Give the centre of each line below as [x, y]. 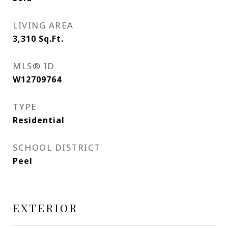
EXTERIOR [45, 208]
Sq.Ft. [51, 39]
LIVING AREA [43, 25]
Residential [39, 120]
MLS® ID [34, 66]
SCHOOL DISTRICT [57, 148]
